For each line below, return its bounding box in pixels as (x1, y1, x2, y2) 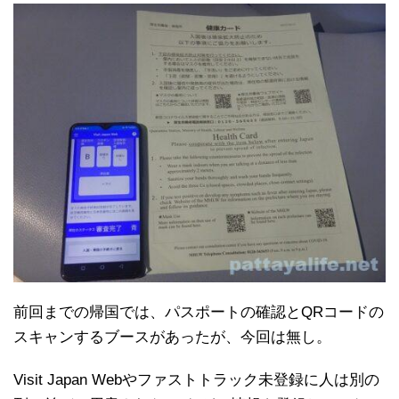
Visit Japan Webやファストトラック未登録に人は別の (13, 371, 379, 389)
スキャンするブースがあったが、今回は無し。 (13, 329, 331, 346)
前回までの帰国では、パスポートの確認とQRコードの (13, 304, 384, 322)
